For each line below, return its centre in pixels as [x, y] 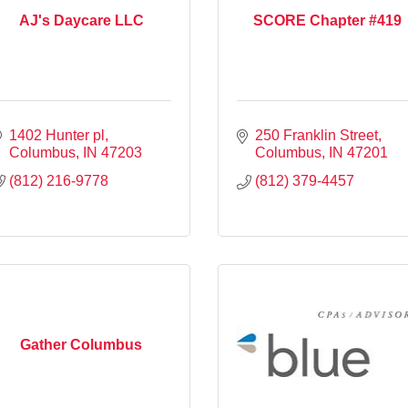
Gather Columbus [81, 344]
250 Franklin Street [316, 135]
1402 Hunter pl [57, 135]
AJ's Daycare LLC [81, 20]
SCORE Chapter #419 [327, 20]
